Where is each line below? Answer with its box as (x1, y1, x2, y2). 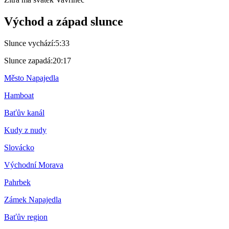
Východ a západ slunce (4, 15, 123, 29)
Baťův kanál (4, 108, 44, 118)
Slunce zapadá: (4, 56, 53, 65)
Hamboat (4, 91, 34, 100)
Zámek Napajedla (4, 195, 61, 204)
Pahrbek (4, 178, 31, 187)
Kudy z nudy (4, 126, 47, 135)
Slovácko (4, 143, 34, 152)
